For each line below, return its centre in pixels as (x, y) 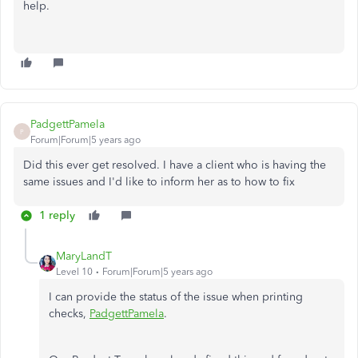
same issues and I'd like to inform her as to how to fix (159, 182)
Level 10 (74, 272)
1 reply (57, 215)
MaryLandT (84, 256)
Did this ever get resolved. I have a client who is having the (175, 165)
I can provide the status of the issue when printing (176, 297)
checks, (69, 314)
